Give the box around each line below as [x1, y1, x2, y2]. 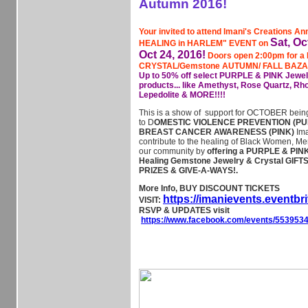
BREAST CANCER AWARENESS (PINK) [139, 127, 294, 137]
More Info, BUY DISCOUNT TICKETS [139, 184, 280, 193]
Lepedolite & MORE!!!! [139, 90, 225, 100]
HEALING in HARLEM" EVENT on [139, 38, 270, 48]
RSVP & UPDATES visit [139, 206, 230, 215]
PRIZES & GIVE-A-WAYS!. [139, 166, 238, 175]
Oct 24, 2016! [139, 49, 206, 60]
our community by [139, 146, 205, 156]
